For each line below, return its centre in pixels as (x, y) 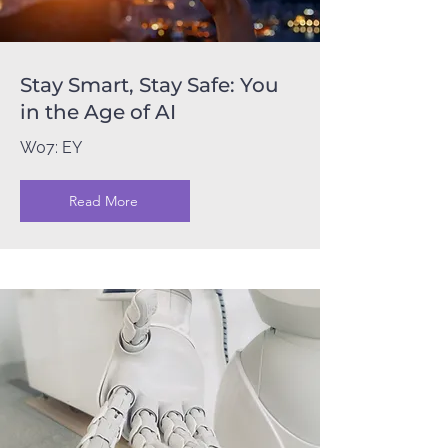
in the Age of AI (98, 112)
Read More (103, 201)
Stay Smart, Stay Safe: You (149, 85)
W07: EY (51, 147)
